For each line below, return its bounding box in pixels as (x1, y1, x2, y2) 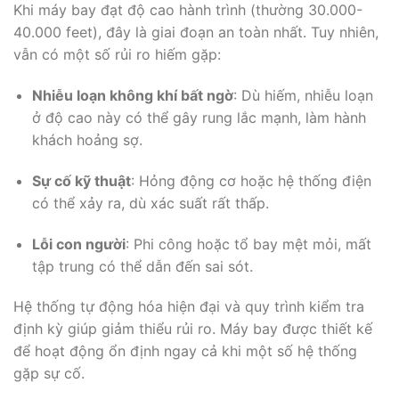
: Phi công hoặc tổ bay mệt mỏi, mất (125, 234, 371, 253)
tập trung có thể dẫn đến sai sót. (31, 256, 253, 275)
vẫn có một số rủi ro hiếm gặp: (13, 45, 221, 64)
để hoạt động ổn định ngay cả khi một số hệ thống (13, 342, 357, 361)
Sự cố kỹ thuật (31, 171, 131, 190)
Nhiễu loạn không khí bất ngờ (31, 86, 233, 105)
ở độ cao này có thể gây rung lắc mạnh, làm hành (31, 109, 366, 127)
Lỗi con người (31, 234, 126, 253)
